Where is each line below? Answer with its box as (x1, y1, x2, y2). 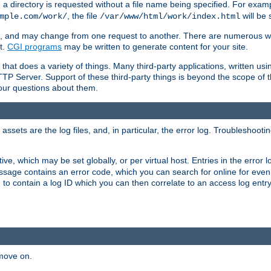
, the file (67, 10, 100, 21)
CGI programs (7, 41, 62, 51)
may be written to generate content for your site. (62, 41, 248, 51)
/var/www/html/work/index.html (100, 11, 240, 21)
